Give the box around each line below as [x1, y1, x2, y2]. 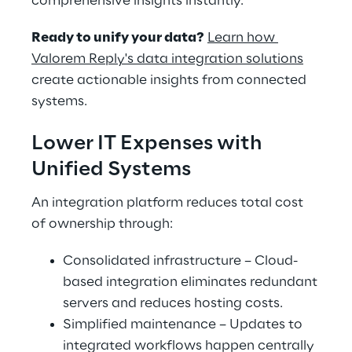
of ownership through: [31, 217, 173, 231]
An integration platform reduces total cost [31, 196, 306, 210]
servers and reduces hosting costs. [63, 296, 283, 310]
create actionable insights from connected [31, 73, 310, 87]
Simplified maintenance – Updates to [63, 317, 306, 332]
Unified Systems [31, 159, 191, 181]
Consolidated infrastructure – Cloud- [63, 254, 298, 268]
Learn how [207, 31, 278, 45]
